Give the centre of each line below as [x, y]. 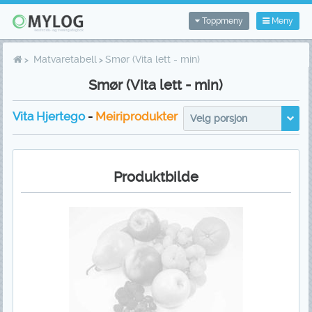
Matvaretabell [65, 59]
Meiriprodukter [136, 117]
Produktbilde [156, 177]
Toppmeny [222, 21]
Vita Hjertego [48, 117]
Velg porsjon [219, 119]
